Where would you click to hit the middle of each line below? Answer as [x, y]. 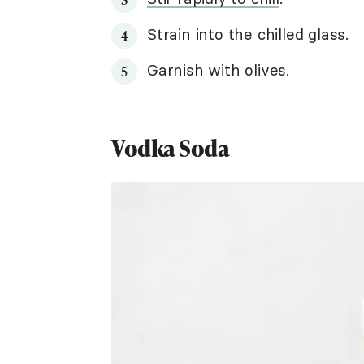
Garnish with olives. [218, 70]
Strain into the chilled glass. [248, 34]
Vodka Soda [170, 148]
